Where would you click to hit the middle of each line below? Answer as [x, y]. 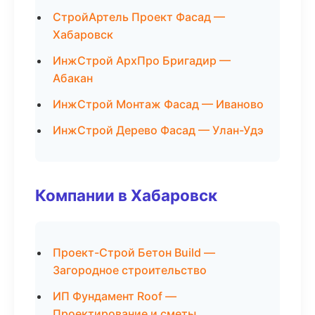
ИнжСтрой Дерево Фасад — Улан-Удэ [158, 130]
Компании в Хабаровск [126, 195]
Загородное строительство [130, 270]
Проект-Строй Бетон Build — [134, 252]
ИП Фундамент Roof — [115, 296]
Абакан [73, 78]
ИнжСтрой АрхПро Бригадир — [142, 60]
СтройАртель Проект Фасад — [139, 17]
